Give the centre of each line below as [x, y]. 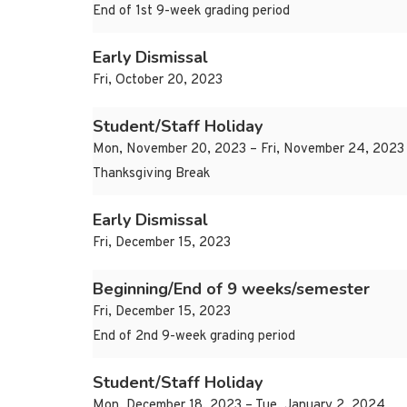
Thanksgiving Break [151, 174]
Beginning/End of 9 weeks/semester [231, 289]
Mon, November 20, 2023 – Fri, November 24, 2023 [248, 150]
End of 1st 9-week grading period [191, 12]
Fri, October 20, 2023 [158, 81]
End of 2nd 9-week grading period [194, 337]
